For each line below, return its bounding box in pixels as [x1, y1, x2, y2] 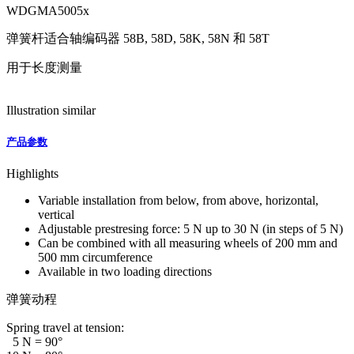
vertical [38, 208, 74, 222]
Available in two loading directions [38, 265, 212, 279]
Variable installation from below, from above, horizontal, [38, 194, 318, 208]
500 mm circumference [38, 250, 153, 265]
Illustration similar [6, 104, 96, 117]
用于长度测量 [6, 61, 82, 74]
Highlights [6, 167, 58, 181]
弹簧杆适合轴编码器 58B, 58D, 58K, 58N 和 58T [6, 32, 269, 45]
